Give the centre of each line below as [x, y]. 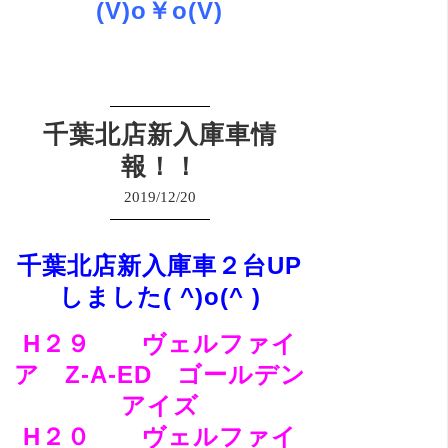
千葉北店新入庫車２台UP [160, 265]
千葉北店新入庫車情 [159, 134]
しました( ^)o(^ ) [159, 296]
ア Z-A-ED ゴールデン [159, 374]
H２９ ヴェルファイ [159, 343]
